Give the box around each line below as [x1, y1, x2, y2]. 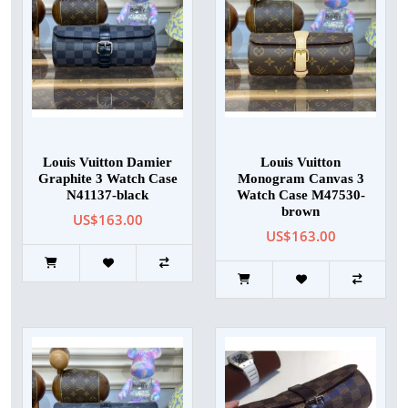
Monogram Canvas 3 [237, 171, 364, 187]
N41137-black [66, 188, 148, 203]
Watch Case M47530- [236, 188, 365, 203]
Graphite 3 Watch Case [37, 171, 178, 187]
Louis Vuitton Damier [43, 155, 172, 170]
